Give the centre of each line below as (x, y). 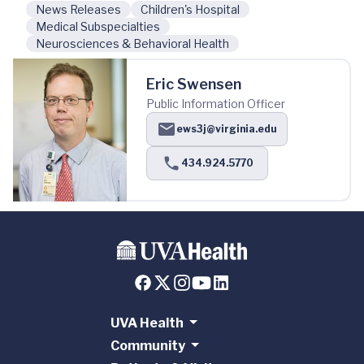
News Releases (78, 10)
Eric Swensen (194, 84)
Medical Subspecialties (98, 27)
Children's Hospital (190, 10)
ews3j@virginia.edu (227, 129)
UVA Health (147, 323)
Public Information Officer (216, 104)
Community (147, 346)
